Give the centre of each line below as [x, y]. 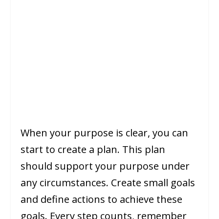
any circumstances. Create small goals [108, 182]
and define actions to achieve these [102, 199]
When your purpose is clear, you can [105, 132]
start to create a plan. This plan [93, 149]
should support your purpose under [105, 166]
